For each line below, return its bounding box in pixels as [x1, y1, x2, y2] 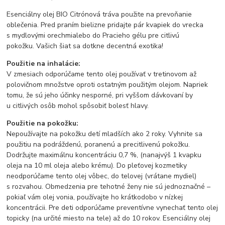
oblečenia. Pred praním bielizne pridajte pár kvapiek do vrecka [7, 20, 204, 30]
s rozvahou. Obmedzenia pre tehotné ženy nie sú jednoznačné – [7, 181, 211, 191]
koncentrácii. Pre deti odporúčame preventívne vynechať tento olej [7, 202, 218, 212]
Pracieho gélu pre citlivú [102, 30, 180, 40]
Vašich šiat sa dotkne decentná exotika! [34, 41, 164, 51]
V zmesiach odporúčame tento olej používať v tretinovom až [7, 69, 197, 79]
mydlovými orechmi [12, 30, 73, 40]
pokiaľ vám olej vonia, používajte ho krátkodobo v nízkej [7, 192, 183, 202]
